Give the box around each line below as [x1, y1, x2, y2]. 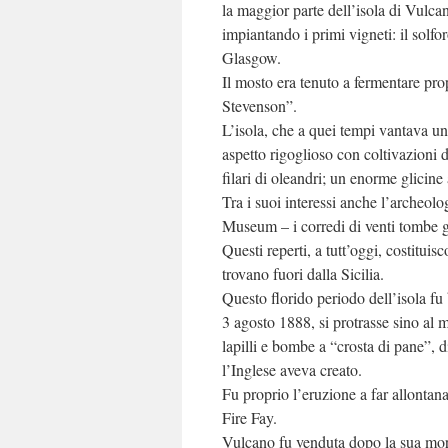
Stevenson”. [222, 95, 297, 116]
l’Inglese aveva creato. [222, 359, 362, 380]
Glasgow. [222, 47, 281, 68]
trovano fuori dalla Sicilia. [222, 263, 384, 284]
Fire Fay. [222, 407, 277, 428]
